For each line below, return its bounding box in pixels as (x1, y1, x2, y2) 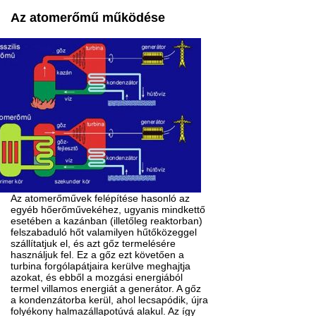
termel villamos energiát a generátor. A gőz (11, 283, 202, 295)
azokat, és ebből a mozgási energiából (11, 272, 183, 284)
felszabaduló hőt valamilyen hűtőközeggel (11, 226, 197, 238)
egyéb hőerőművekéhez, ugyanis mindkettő (11, 204, 206, 216)
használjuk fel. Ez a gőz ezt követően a (11, 249, 185, 261)
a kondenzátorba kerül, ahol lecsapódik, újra (11, 294, 209, 306)
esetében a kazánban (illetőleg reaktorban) (11, 215, 203, 227)
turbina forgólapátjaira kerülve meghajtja (11, 260, 191, 272)
